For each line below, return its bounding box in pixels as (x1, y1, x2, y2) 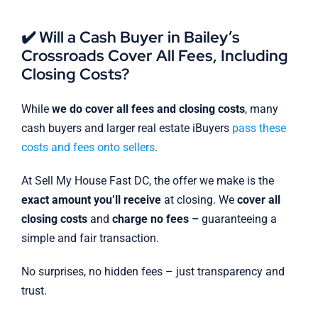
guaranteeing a (201, 212, 277, 226)
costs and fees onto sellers (21, 141, 155, 155)
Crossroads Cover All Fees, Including (21, 45, 288, 67)
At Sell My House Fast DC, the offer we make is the (21, 174, 274, 188)
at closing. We (160, 193, 237, 207)
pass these (231, 121, 286, 136)
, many (244, 102, 278, 116)
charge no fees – (111, 212, 202, 226)
